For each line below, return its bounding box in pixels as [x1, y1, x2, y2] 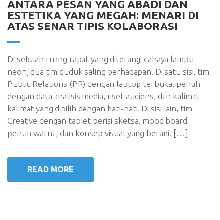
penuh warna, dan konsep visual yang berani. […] [7, 128, 188, 137]
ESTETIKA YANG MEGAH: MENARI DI [7, 9, 199, 21]
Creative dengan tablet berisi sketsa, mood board [7, 116, 187, 125]
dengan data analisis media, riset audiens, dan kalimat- [7, 91, 202, 101]
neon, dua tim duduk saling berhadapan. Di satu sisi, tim [7, 67, 209, 76]
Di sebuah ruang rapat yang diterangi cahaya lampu [7, 55, 193, 64]
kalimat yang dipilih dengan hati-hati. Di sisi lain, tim [7, 104, 192, 113]
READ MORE [27, 165, 74, 174]
